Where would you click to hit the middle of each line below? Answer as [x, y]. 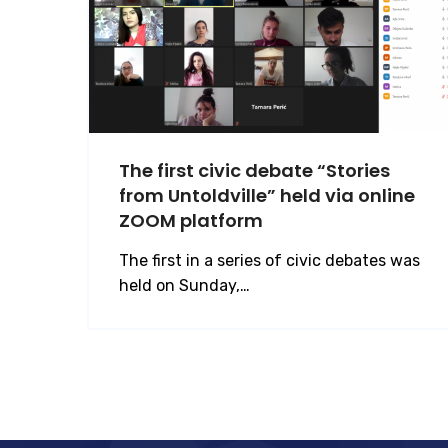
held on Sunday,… [184, 285]
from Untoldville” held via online [267, 195]
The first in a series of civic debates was [269, 260]
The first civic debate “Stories [254, 170]
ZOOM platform [191, 220]
